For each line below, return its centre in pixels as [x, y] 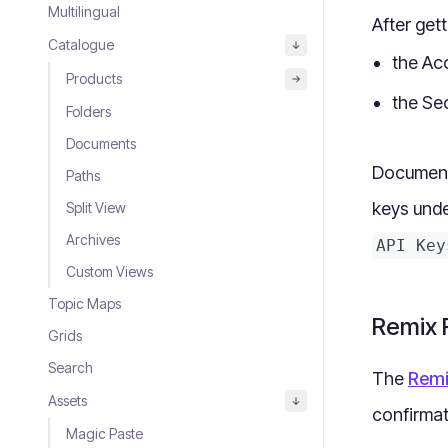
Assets [67, 400]
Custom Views [109, 271]
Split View [96, 207]
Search [70, 367]
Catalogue [81, 44]
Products [94, 78]
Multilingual [84, 11]
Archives [93, 239]
